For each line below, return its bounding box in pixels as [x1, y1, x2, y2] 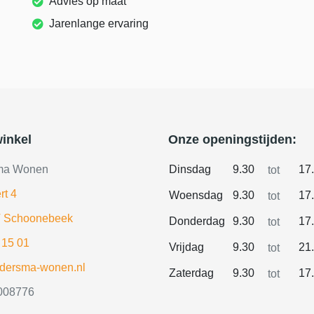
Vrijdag [169, 240, 204, 253]
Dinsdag [169, 163, 211, 175]
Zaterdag [169, 266, 214, 279]
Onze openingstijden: [168, 132, 296, 146]
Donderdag [169, 214, 225, 227]
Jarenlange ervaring [49, 17, 149, 29]
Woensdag [169, 189, 223, 201]
